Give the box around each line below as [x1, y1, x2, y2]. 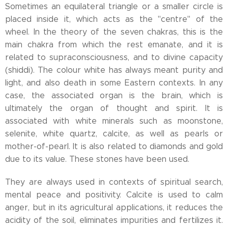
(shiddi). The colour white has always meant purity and [5, 65, 223, 75]
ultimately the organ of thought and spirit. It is [5, 103, 223, 113]
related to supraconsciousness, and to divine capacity [5, 52, 223, 62]
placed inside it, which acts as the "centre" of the [5, 14, 223, 24]
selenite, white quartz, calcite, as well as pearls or [5, 129, 223, 138]
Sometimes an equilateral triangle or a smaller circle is [5, 2, 223, 11]
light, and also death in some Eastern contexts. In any [5, 78, 223, 88]
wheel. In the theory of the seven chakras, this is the [5, 27, 223, 37]
